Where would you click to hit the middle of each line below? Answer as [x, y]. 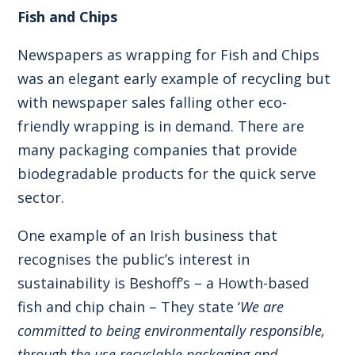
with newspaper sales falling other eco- [153, 102]
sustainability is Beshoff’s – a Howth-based [164, 282]
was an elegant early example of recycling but [174, 78]
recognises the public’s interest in [134, 259]
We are [262, 306]
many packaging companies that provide [158, 149]
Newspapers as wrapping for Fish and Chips [169, 54]
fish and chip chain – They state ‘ [129, 306]
